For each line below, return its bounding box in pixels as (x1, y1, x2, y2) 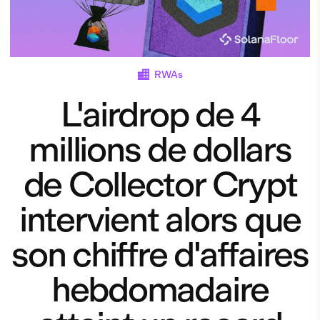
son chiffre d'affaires (11, 233, 309, 275)
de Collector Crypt (23, 163, 297, 205)
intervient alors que (19, 198, 301, 240)
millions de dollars (29, 128, 291, 170)
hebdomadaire (51, 268, 269, 310)
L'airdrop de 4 (60, 93, 260, 135)
